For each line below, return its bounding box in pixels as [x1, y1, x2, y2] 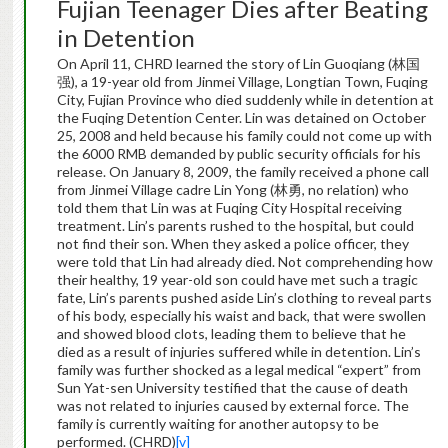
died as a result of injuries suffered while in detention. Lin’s [56, 343, 421, 361]
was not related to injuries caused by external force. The [56, 397, 409, 415]
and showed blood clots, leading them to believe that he [56, 325, 406, 343]
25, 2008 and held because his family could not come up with [56, 127, 432, 145]
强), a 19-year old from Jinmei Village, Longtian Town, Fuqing [56, 73, 428, 91]
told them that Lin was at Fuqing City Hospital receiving [56, 199, 402, 217]
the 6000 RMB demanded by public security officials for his [56, 145, 421, 163]
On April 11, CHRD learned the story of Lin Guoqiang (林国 [56, 55, 420, 73]
